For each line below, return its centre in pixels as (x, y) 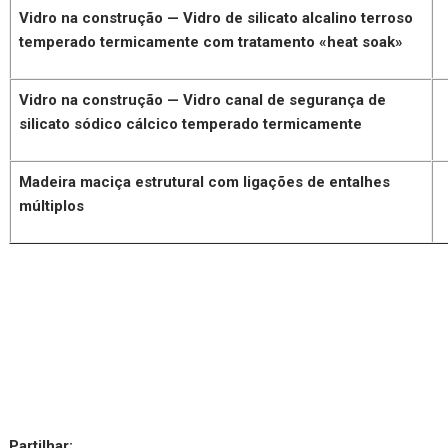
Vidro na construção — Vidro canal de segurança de (203, 99)
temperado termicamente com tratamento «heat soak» (211, 41)
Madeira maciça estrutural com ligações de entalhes (205, 181)
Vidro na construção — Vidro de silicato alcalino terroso (216, 17)
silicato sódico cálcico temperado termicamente (191, 123)
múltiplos (52, 205)
